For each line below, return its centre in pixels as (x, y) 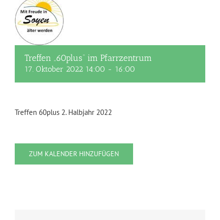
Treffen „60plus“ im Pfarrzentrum (88, 58)
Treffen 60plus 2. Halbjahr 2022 (63, 112)
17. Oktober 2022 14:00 (65, 69)
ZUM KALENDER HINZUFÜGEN (74, 154)
